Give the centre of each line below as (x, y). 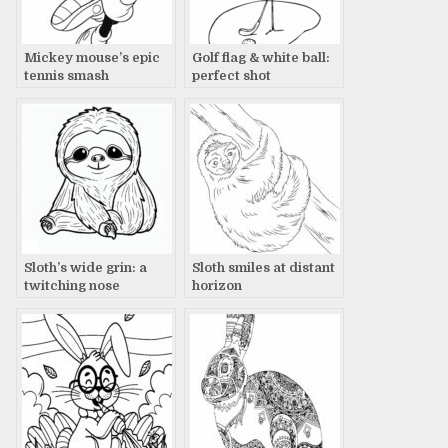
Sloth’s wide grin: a (85, 267)
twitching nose (72, 285)
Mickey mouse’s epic (92, 57)
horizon (217, 285)
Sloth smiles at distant (263, 267)
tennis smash (66, 75)
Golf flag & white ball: (261, 57)
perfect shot (231, 75)
